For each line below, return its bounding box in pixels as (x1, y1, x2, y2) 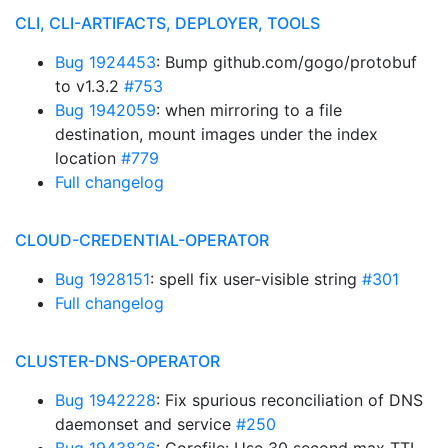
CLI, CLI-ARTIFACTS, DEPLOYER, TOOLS (15, 13, 320, 33)
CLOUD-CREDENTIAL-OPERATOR (15, 230, 269, 250)
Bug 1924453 (55, 52, 156, 72)
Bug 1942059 (55, 100, 156, 120)
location (55, 148, 121, 168)
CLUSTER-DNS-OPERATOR (15, 351, 220, 371)
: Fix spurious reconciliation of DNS (156, 390, 423, 410)
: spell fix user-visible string (150, 269, 362, 289)
